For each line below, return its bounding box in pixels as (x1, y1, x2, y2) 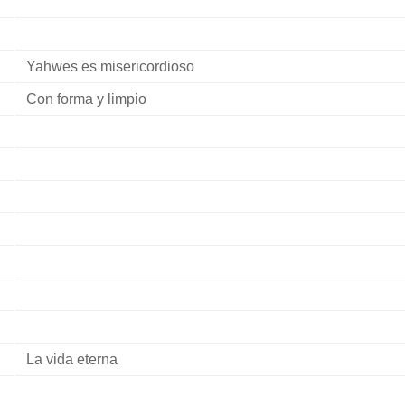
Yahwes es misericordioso (25, 59, 194, 74)
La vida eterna (25, 352, 118, 367)
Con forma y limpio (25, 91, 146, 107)
